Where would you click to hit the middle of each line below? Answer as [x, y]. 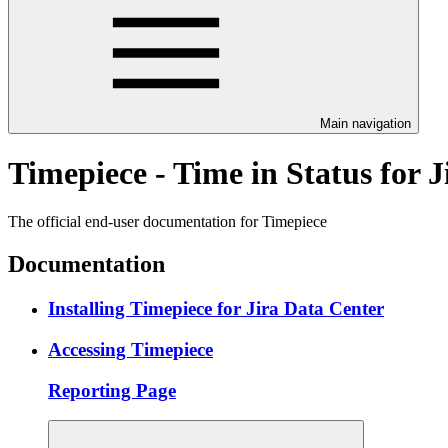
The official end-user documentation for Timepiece [167, 222]
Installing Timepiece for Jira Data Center [216, 309]
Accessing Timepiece [130, 349]
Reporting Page [112, 390]
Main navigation [365, 123]
